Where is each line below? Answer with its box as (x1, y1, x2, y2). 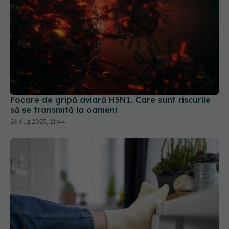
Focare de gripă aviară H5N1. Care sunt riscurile (10, 58, 211, 69)
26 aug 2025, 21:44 (10, 81, 65, 89)
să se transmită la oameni (10, 68, 117, 79)
